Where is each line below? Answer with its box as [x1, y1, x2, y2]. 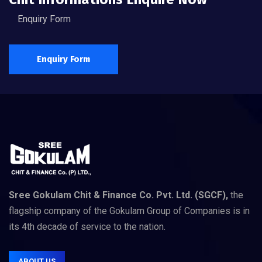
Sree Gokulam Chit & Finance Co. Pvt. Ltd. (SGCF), [9, 189, 228, 201]
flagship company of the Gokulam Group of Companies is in [9, 205, 250, 216]
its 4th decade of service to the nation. [9, 221, 166, 232]
